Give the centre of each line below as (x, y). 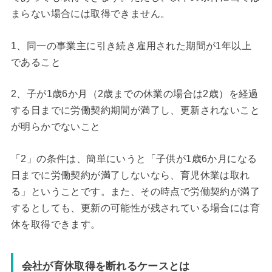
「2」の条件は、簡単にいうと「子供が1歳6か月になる (134, 158)
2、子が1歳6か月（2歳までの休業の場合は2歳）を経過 (134, 94)
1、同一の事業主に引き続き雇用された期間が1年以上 (131, 46)
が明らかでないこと (56, 127)
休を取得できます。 (56, 224)
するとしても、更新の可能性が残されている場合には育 (135, 208)
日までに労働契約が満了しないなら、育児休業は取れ (130, 175)
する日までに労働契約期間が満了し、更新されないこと (135, 110)
